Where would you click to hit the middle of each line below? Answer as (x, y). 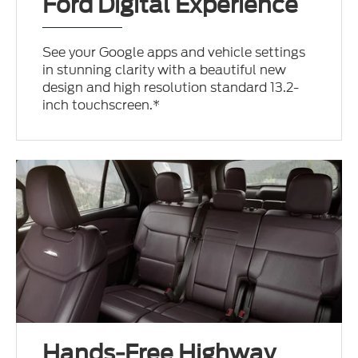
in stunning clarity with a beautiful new (165, 70)
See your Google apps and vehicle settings (174, 53)
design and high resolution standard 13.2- (171, 88)
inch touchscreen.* (101, 105)
